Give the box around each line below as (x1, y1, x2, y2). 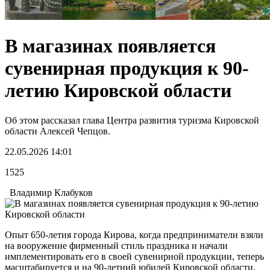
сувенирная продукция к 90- (5, 57, 249, 80)
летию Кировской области (5, 80, 231, 102)
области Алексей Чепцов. (5, 125, 110, 136)
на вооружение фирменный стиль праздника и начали (5, 240, 228, 251)
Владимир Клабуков (5, 187, 93, 198)
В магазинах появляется (5, 35, 216, 57)
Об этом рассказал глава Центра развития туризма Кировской (5, 115, 259, 125)
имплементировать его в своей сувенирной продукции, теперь (5, 251, 264, 262)
